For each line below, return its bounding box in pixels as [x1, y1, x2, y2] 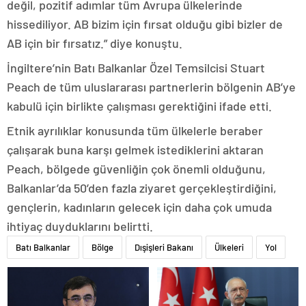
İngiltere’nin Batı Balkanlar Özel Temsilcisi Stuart [7, 60, 265, 76]
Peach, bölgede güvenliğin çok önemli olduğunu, [7, 161, 266, 177]
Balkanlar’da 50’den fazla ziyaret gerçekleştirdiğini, [7, 180, 277, 196]
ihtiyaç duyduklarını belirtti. [7, 219, 153, 234]
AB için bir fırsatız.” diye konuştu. [7, 36, 182, 51]
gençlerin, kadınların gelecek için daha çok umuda [7, 199, 272, 215]
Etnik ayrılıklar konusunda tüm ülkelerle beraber [7, 123, 263, 139]
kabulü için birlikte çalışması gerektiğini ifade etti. [7, 98, 272, 114]
